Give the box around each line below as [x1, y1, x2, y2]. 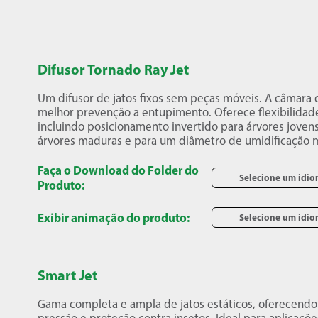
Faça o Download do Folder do [38, 163, 199, 177]
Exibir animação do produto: [38, 210, 190, 225]
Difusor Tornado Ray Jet [38, 60, 190, 78]
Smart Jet [38, 266, 98, 284]
